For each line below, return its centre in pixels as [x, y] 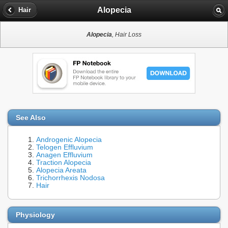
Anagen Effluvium [64, 155]
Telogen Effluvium [65, 148]
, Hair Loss [127, 35]
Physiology [35, 215]
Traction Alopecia [64, 163]
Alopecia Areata [61, 170]
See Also [31, 118]
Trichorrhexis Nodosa [70, 178]
